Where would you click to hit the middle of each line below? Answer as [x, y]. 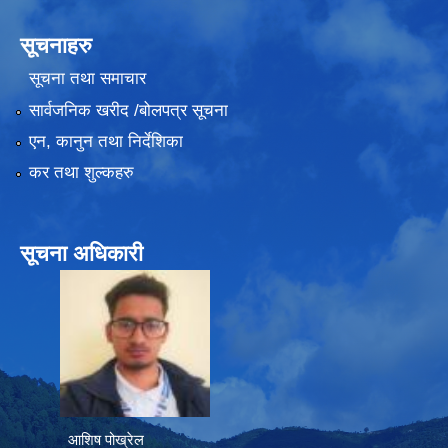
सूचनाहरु [56, 45]
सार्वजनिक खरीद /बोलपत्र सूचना [128, 110]
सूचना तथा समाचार [87, 79]
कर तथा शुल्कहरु [81, 173]
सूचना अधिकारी [81, 254]
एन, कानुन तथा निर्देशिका [105, 142]
